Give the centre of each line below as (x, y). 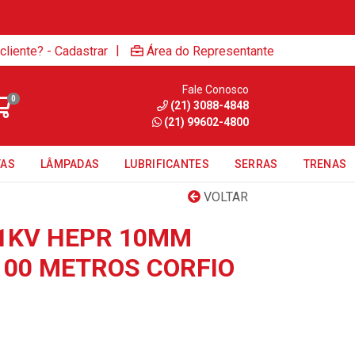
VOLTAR (224, 197)
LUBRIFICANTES (167, 164)
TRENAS (325, 164)
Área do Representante (210, 51)
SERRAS (256, 164)
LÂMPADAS (70, 164)
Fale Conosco (215, 89)
